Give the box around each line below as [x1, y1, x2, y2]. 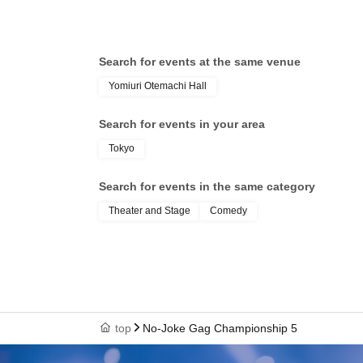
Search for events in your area [99, 117, 265, 130]
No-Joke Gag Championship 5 [143, 321, 297, 335]
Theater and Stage [109, 204, 190, 216]
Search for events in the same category [99, 179, 315, 193]
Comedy [210, 204, 247, 216]
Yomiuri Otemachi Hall [109, 79, 207, 92]
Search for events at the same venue [99, 54, 301, 68]
